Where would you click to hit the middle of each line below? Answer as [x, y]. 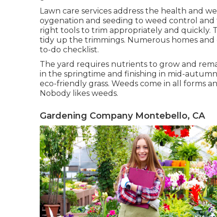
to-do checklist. [69, 50]
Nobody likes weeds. [79, 93]
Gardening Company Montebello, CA [122, 116]
